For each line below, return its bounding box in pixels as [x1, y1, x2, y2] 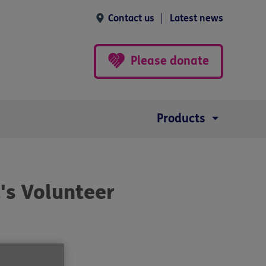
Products [157, 112, 205, 125]
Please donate [131, 53, 209, 68]
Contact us [108, 12, 154, 24]
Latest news [170, 12, 223, 24]
